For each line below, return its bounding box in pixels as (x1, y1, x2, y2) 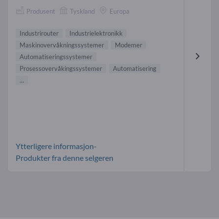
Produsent (26, 7, 55, 16)
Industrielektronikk (69, 29, 123, 37)
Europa (109, 7, 130, 16)
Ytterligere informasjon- (16, 141, 97, 151)
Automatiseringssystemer (20, 52, 92, 61)
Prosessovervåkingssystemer (20, 64, 102, 72)
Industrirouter (20, 29, 59, 37)
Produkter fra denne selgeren (16, 153, 113, 162)
